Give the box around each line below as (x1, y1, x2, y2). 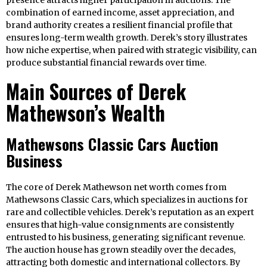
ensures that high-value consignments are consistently (6, 219, 234, 231)
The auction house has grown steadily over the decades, (6, 244, 235, 256)
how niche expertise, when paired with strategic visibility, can (6, 45, 257, 56)
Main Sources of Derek (6, 77, 186, 107)
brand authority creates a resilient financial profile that (6, 20, 232, 31)
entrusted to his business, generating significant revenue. (6, 232, 245, 243)
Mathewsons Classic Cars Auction (6, 132, 218, 156)
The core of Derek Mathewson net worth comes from (6, 182, 226, 193)
